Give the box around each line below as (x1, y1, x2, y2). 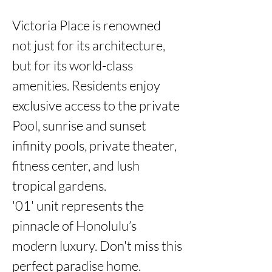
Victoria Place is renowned (12, 17, 161, 33)
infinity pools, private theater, (12, 137, 177, 154)
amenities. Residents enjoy (12, 77, 160, 93)
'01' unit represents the (12, 197, 144, 214)
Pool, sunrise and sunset (12, 117, 146, 134)
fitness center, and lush (12, 157, 140, 174)
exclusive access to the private (12, 97, 180, 114)
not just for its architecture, (12, 37, 165, 53)
